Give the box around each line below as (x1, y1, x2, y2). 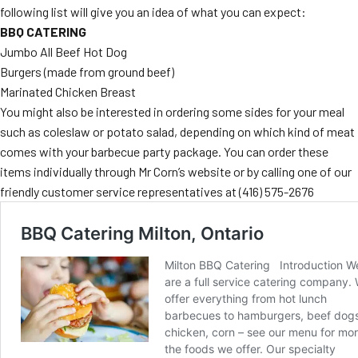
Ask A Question (187, 116, 265, 133)
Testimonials (187, 82, 257, 100)
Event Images (187, 49, 259, 66)
